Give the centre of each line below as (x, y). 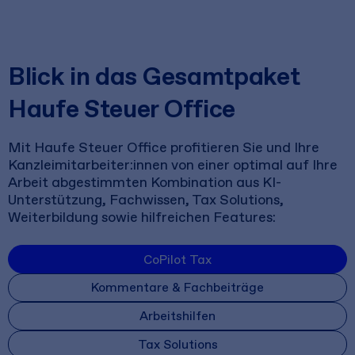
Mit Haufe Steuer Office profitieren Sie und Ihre (164, 147)
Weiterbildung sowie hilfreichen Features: (142, 217)
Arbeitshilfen (177, 316)
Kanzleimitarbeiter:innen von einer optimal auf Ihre (173, 165)
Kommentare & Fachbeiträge (177, 288)
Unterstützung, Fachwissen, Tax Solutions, (146, 200)
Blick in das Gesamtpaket (154, 76)
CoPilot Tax (177, 259)
